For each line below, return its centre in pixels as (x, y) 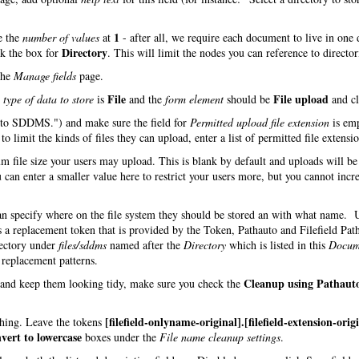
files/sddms (83, 245)
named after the (145, 245)
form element (194, 99)
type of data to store (48, 99)
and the (145, 99)
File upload (301, 99)
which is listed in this (277, 245)
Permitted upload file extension (260, 122)
